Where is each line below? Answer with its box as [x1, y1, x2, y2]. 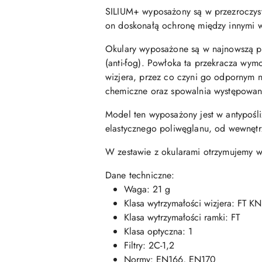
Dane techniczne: [105, 168, 175, 182]
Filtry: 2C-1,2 [124, 239, 174, 253]
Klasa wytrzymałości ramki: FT [124, 211, 240, 225]
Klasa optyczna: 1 [124, 225, 192, 239]
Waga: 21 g [124, 182, 170, 196]
